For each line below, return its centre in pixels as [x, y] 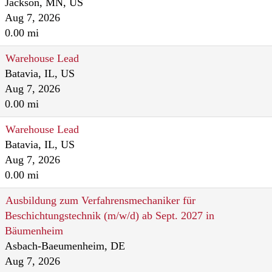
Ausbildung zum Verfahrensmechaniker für [100, 200]
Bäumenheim [34, 231]
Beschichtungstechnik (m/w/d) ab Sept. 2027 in [110, 216]
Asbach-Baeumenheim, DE [65, 246]
